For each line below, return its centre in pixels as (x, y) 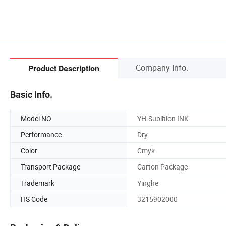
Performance (41, 134)
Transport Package (50, 166)
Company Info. (162, 67)
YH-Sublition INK (163, 118)
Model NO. (37, 118)
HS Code (34, 199)
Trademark (38, 183)
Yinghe (148, 183)
